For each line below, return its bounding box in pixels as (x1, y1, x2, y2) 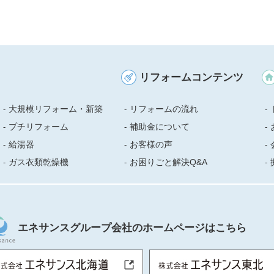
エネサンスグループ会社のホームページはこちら (18, 222, 246, 234)
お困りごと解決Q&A (130, 157, 207, 167)
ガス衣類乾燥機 (9, 157, 68, 167)
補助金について (130, 122, 190, 131)
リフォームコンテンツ (139, 72, 243, 83)
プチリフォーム (9, 122, 68, 131)
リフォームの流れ (130, 104, 198, 114)
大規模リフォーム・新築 (9, 104, 103, 114)
